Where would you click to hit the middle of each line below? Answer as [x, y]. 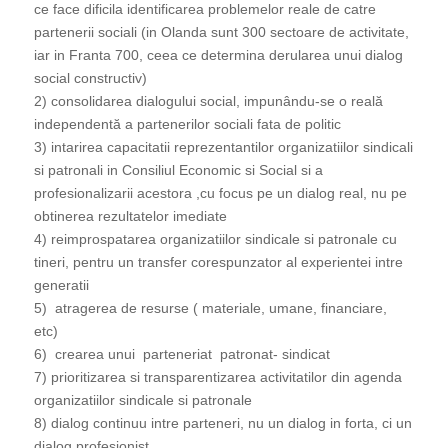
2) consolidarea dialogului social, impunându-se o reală [208, 101]
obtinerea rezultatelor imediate [130, 216]
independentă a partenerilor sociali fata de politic [187, 124]
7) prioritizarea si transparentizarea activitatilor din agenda [217, 377]
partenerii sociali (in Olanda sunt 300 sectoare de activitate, [221, 32]
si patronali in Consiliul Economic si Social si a [178, 170]
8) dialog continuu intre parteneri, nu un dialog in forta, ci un [222, 423]
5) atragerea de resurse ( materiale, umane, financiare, [210, 308]
